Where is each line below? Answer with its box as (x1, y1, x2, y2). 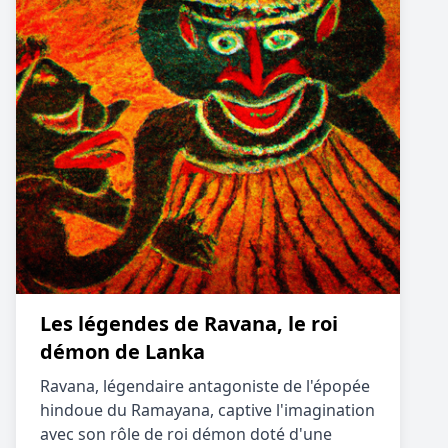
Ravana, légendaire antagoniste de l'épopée (40, 375, 370, 397)
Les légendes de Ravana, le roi (40, 310, 338, 337)
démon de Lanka (40, 338, 205, 365)
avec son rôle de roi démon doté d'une (40, 423, 332, 445)
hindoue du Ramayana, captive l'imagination (40, 399, 375, 421)
